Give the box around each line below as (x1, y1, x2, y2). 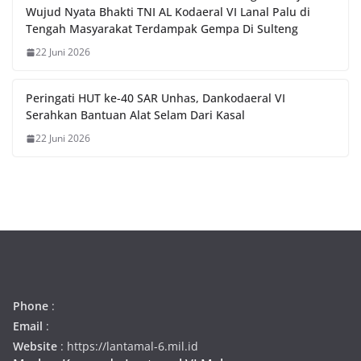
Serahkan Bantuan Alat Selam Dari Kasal (26, 107, 245, 123)
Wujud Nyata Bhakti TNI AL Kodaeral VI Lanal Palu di (26, 4, 310, 20)
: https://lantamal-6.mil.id (60, 338, 198, 355)
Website (13, 338, 60, 355)
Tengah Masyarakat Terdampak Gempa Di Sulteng (26, 21, 298, 37)
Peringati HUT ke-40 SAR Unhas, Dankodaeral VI (26, 90, 285, 106)
